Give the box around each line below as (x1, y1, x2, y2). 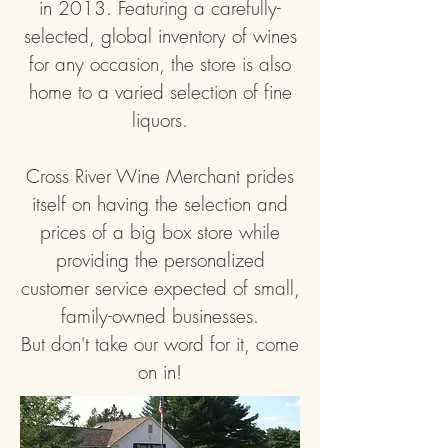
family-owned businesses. (61, 303, 259, 329)
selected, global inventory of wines (23, 23, 297, 49)
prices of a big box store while (40, 219, 280, 245)
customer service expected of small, (20, 275, 300, 301)
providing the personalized (55, 247, 265, 273)
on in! (138, 359, 182, 385)
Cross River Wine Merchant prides (26, 163, 294, 189)
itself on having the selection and (32, 191, 288, 217)
